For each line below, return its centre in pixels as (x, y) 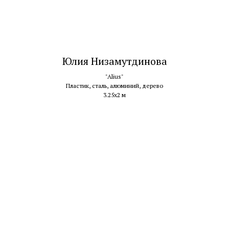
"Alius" (114, 76)
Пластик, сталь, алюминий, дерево (114, 85)
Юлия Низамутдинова (114, 61)
